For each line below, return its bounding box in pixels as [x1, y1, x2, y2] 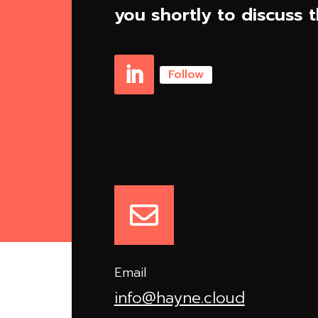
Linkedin [114, 94, 160, 109]
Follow [168, 65, 204, 83]
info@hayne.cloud [114, 286, 245, 310]
